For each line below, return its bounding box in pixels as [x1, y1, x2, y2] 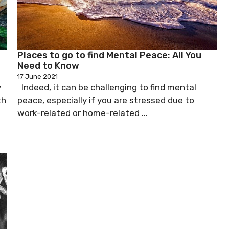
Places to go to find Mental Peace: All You [17, 49, 201, 61]
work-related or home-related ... [17, 107, 148, 118]
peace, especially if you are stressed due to [17, 95, 194, 105]
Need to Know [17, 60, 79, 72]
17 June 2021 [17, 72, 58, 80]
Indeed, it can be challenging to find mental [17, 82, 196, 93]
